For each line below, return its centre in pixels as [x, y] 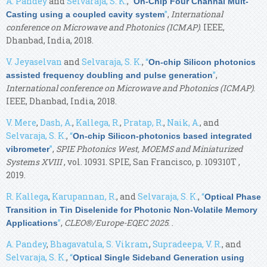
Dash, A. [56, 122]
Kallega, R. [98, 122]
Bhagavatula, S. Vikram [100, 244]
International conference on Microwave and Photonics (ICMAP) [130, 88]
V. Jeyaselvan [34, 61]
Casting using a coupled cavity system [85, 14]
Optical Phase [233, 196]
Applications [32, 223]
